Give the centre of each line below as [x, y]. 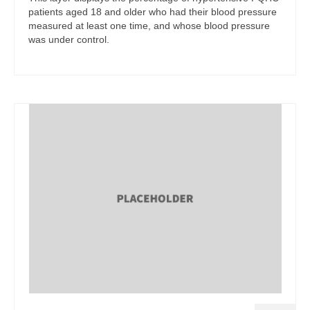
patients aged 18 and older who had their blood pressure [153, 12]
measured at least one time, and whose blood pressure [149, 26]
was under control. [69, 39]
